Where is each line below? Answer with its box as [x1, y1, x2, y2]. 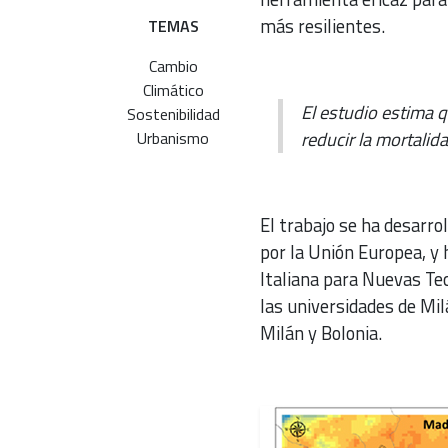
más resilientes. [259, 12, 385, 41]
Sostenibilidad [126, 102, 220, 127]
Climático [142, 78, 204, 103]
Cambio [148, 54, 198, 79]
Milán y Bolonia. [259, 319, 382, 348]
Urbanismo [137, 126, 210, 151]
